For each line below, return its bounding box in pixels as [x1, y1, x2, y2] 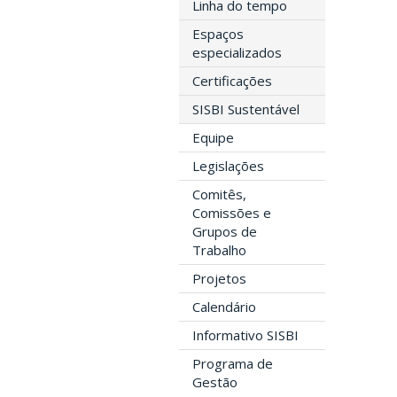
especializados [192, 43, 282, 61]
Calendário [192, 297, 256, 315]
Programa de [192, 354, 273, 372]
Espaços [192, 24, 244, 43]
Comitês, [192, 184, 246, 203]
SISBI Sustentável [192, 99, 300, 118]
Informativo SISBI [192, 325, 299, 344]
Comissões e [192, 203, 271, 222]
